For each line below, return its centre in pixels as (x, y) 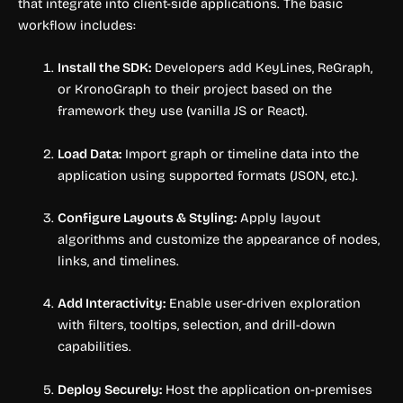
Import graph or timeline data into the (240, 153)
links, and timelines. (118, 260)
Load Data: (89, 153)
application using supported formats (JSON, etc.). (207, 175)
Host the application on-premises (267, 389)
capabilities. (94, 347)
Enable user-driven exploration (263, 304)
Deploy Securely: (109, 389)
